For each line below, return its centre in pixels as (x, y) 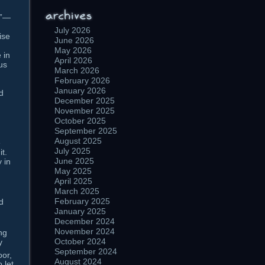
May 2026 (73, 50)
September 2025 (86, 131)
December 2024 (85, 221)
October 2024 (80, 241)
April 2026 (73, 60)
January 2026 (80, 91)
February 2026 (82, 80)
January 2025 (80, 211)
